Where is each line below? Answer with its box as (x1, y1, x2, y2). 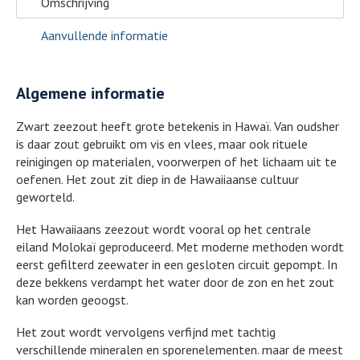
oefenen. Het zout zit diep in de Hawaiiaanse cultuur (16, 170, 299, 187)
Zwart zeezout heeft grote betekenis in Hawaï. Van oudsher (16, 117, 339, 134)
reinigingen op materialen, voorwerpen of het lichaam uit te (16, 153, 337, 170)
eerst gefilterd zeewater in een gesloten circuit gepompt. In (16, 256, 337, 272)
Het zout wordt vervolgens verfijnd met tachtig (16, 323, 276, 340)
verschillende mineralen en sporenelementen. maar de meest (16, 341, 343, 358)
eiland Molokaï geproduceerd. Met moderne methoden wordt (16, 238, 344, 255)
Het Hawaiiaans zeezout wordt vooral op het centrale (16, 220, 311, 237)
